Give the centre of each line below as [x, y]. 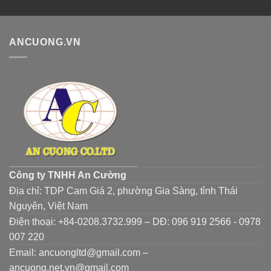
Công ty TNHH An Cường [68, 175]
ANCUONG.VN [45, 42]
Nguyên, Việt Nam [48, 206]
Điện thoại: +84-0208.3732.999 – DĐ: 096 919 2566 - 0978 [135, 221]
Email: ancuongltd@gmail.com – [79, 252]
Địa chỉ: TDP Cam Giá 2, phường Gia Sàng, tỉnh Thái [123, 191]
